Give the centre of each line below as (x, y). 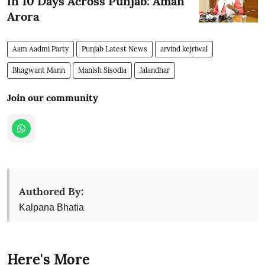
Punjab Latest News (114, 49)
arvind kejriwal (184, 49)
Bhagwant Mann (39, 70)
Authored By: (51, 191)
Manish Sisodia (102, 70)
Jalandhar (155, 70)
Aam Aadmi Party (41, 49)
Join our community (53, 97)
